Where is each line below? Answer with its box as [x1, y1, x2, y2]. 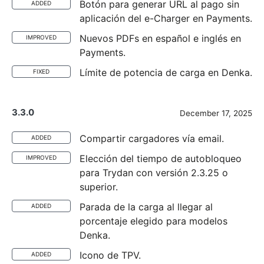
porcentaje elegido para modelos [80, 215, 227, 227]
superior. [80, 181, 118, 193]
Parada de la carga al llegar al [80, 201, 213, 213]
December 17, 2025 [180, 108, 252, 118]
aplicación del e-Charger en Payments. [80, 12, 252, 24]
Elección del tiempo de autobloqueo [80, 153, 242, 164]
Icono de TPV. [80, 249, 141, 261]
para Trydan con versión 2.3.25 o [80, 167, 228, 179]
